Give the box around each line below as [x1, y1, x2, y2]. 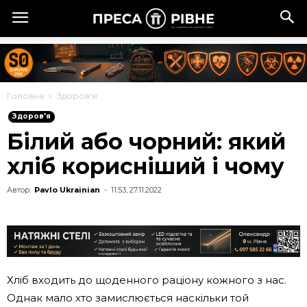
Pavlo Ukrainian [34, 185, 100, 195]
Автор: [7, 185, 31, 195]
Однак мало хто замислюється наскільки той [7, 291, 249, 304]
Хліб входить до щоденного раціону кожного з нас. [7, 273, 286, 286]
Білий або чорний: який [7, 128, 286, 155]
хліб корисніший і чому [7, 153, 284, 180]
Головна [7, 90, 44, 101]
